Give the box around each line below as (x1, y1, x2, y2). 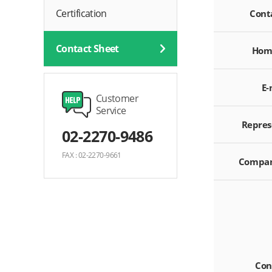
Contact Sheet (56, 42, 119, 55)
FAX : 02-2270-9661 (62, 150, 121, 160)
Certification (56, 7, 107, 20)
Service (96, 104, 126, 117)
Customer (96, 92, 138, 105)
